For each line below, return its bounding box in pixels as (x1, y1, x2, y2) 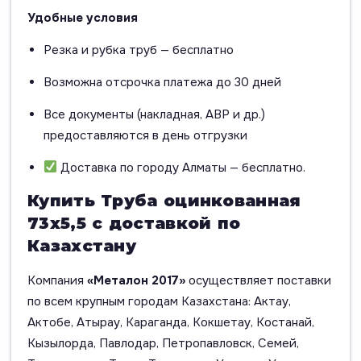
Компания (27, 272, 87, 288)
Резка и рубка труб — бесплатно (44, 41, 234, 58)
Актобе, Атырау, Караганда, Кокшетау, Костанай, (27, 313, 314, 330)
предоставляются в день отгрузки (44, 127, 247, 143)
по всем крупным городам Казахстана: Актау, (27, 293, 291, 309)
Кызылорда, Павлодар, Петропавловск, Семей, (27, 334, 299, 351)
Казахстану (27, 235, 136, 255)
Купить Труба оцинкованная (27, 190, 301, 210)
